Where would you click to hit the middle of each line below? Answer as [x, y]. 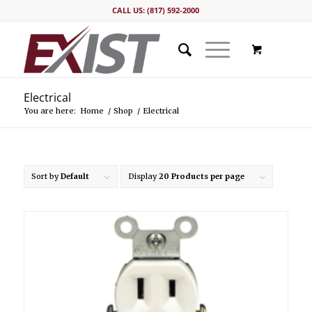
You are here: [50, 111]
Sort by [46, 176]
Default [75, 176]
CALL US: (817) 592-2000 [156, 10]
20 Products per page [201, 176]
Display [143, 176]
